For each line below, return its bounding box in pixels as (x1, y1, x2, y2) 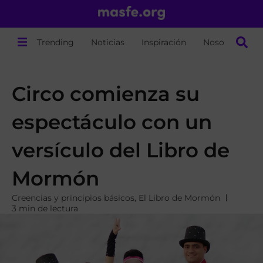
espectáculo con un (12, 110, 212, 134)
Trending (37, 36, 75, 48)
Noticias (91, 36, 125, 48)
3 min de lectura (12, 203, 78, 214)
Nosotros (203, 36, 241, 48)
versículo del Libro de (12, 138, 230, 163)
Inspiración (141, 36, 187, 48)
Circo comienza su (12, 82, 200, 106)
